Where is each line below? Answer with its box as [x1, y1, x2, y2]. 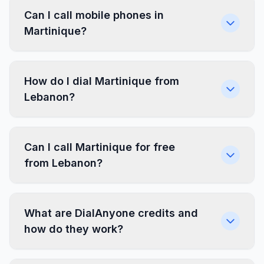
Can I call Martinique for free [24, 141, 175, 153]
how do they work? [24, 223, 123, 235]
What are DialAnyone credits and [24, 207, 198, 219]
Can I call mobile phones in [24, 9, 164, 21]
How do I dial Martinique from [24, 75, 179, 87]
